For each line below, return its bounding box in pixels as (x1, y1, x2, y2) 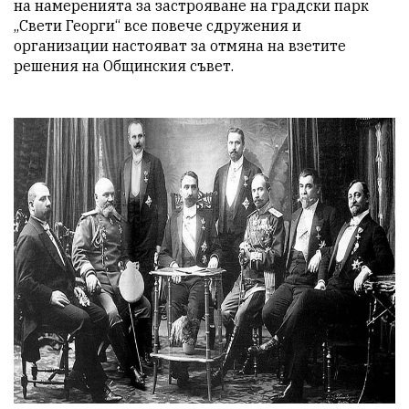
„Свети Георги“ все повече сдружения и (14, 16, 301, 35)
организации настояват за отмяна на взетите (14, 36, 346, 55)
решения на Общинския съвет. (14, 56, 234, 75)
